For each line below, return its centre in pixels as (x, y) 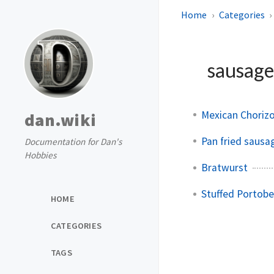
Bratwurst (224, 167)
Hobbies (40, 155)
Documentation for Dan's (73, 142)
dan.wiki (60, 120)
